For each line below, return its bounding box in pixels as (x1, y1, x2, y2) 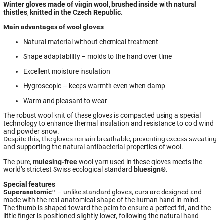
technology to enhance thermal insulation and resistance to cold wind (3, 119, 214, 127)
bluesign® (134, 165, 166, 173)
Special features (3, 180, 55, 188)
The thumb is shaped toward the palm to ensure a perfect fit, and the (3, 203, 211, 212)
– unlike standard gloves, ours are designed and (56, 188, 202, 196)
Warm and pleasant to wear (23, 96, 107, 105)
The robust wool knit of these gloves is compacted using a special (3, 111, 201, 119)
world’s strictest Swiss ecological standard (3, 165, 134, 173)
